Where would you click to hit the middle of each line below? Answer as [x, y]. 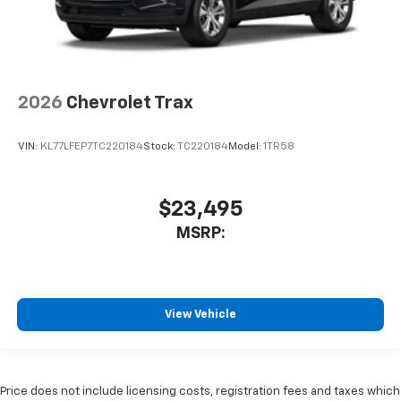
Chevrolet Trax [130, 102]
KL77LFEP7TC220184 [92, 147]
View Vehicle [200, 315]
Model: [246, 147]
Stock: [160, 147]
